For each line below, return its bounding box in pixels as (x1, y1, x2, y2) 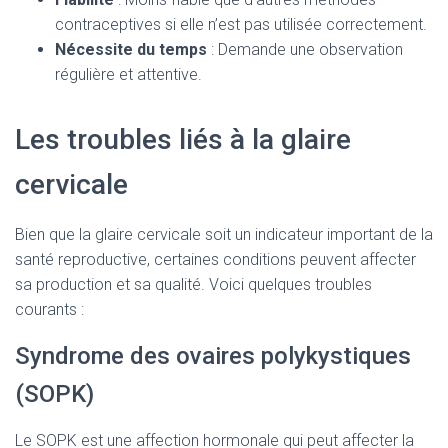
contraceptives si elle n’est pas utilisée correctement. (55, 15, 427, 34)
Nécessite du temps (55, 40, 207, 59)
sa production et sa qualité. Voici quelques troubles (15, 275, 372, 294)
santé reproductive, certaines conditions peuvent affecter (15, 250, 416, 269)
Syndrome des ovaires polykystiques (15, 342, 411, 370)
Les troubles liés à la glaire (15, 123, 351, 156)
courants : (15, 300, 84, 319)
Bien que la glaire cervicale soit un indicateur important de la (15, 225, 433, 244)
